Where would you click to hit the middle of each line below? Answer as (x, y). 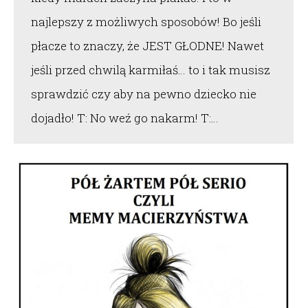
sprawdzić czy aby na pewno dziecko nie (144, 94)
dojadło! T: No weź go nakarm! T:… (125, 118)
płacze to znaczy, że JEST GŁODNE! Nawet (147, 46)
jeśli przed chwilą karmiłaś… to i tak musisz (151, 70)
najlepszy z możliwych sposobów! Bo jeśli (146, 22)
